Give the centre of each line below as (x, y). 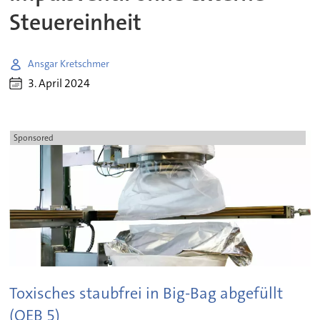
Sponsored (33, 138)
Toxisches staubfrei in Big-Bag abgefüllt (146, 293)
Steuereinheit (76, 23)
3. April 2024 (59, 84)
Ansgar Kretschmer (69, 64)
